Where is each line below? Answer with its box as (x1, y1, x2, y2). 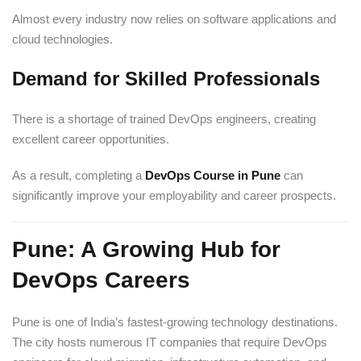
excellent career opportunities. (12, 131, 169, 146)
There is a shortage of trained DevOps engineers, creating (12, 111, 316, 126)
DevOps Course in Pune (145, 168, 280, 182)
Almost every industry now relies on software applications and (12, 11, 336, 26)
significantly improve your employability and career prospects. (12, 188, 336, 202)
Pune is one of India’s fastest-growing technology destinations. (12, 314, 338, 329)
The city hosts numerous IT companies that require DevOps (12, 334, 327, 349)
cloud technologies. (12, 31, 113, 46)
